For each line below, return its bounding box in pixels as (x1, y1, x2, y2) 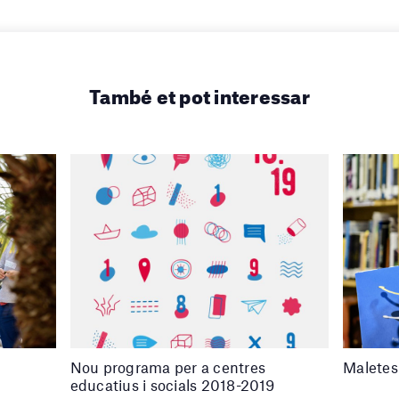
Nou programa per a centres (69, 357, 265, 376)
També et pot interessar (89, 77, 310, 109)
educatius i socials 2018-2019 (69, 375, 275, 394)
